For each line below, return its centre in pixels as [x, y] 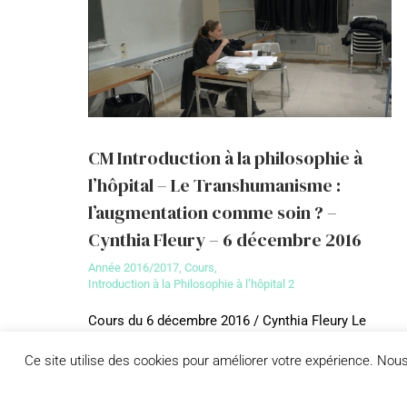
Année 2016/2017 [134, 267]
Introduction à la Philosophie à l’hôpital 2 [192, 283]
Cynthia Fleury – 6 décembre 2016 [225, 239]
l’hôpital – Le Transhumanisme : [215, 185]
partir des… [122, 380]
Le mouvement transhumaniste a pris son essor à [239, 360]
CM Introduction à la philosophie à [226, 158]
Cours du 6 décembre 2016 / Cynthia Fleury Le [228, 320]
